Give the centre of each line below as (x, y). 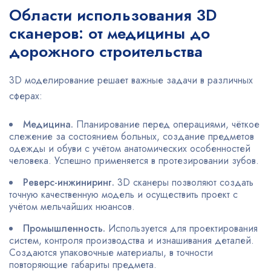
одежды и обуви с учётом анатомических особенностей (130, 149)
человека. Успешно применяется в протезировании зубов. (134, 161)
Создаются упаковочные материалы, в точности (111, 253)
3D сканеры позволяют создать (184, 182)
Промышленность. (64, 228)
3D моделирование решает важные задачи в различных (131, 80)
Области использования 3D (113, 15)
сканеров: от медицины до (109, 33)
